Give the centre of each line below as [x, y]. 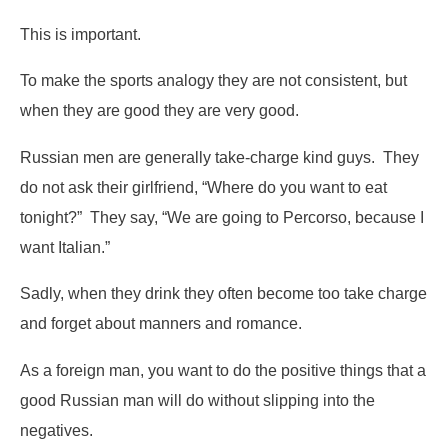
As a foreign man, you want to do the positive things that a [223, 369]
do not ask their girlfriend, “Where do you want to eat [203, 186]
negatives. [58, 429]
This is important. [82, 34]
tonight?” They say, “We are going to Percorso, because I [222, 216]
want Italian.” [67, 246]
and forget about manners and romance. [161, 323]
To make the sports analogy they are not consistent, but [213, 80]
